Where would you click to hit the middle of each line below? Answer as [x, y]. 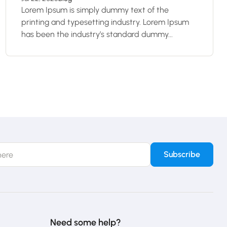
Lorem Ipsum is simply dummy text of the [95, 10]
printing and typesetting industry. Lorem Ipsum [105, 22]
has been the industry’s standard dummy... [97, 34]
